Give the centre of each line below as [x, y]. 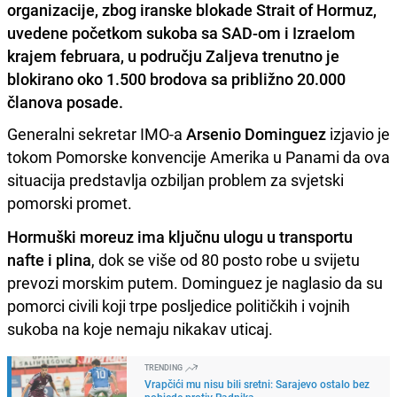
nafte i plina [49, 259]
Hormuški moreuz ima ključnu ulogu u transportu [180, 236]
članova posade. [65, 101]
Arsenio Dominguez [256, 133]
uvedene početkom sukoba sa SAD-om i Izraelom [181, 32]
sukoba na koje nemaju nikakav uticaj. [140, 328]
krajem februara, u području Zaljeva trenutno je [173, 55]
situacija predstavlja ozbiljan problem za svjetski [175, 179]
